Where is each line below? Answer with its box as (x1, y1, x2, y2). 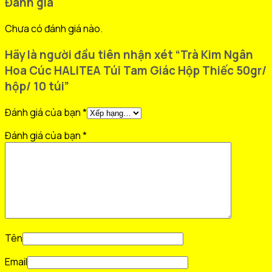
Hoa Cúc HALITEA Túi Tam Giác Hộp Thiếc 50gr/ (5, 62, 267, 78)
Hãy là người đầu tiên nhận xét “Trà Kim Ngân (5, 46, 253, 63)
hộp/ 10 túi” (5, 78, 69, 94)
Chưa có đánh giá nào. (5, 22, 103, 36)
